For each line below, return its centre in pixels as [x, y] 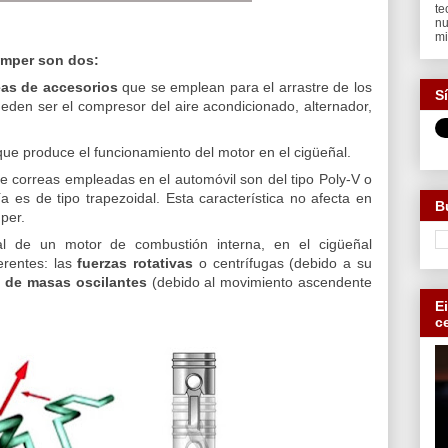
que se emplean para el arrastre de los [245, 86]
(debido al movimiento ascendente [259, 281]
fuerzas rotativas [135, 262]
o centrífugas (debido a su [283, 262]
